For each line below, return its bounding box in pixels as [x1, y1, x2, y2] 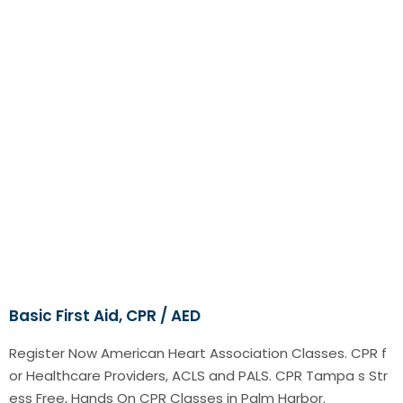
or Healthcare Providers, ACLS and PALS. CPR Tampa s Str [9, 366, 388, 386]
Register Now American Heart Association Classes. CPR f [9, 344, 387, 363]
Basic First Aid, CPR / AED [9, 305, 201, 327]
